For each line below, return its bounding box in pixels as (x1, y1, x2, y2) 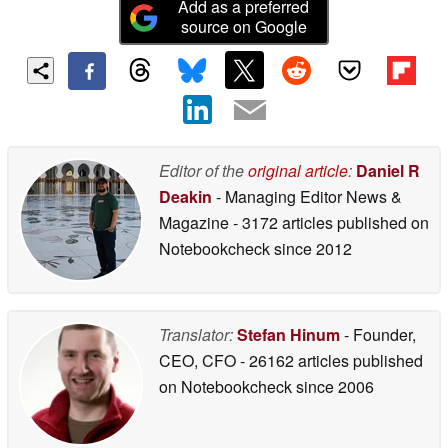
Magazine (159, 211, 233, 235)
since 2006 (292, 375, 374, 399)
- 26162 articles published (240, 349, 423, 373)
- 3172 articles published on (233, 211, 429, 235)
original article (248, 159, 348, 183)
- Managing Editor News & (212, 185, 402, 209)
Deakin (159, 185, 212, 209)
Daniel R (356, 159, 420, 183)
